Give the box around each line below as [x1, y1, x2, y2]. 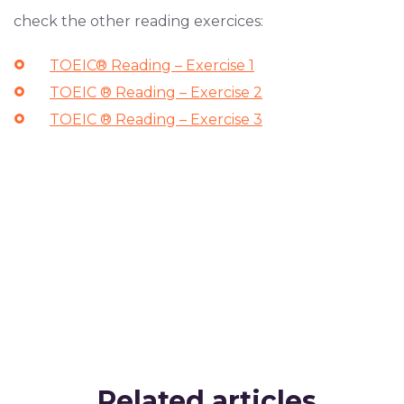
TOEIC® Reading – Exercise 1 [50, 57, 254, 75]
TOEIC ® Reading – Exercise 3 [50, 111, 262, 129]
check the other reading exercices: [14, 13, 263, 31]
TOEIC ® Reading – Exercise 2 [50, 84, 262, 102]
